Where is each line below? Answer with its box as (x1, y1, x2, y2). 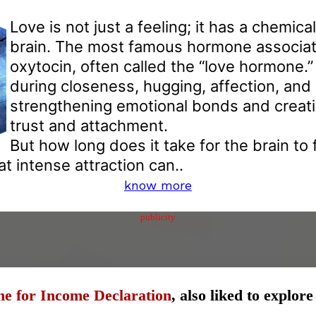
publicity (140, 212, 176, 223)
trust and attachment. (10, 116, 168, 135)
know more (124, 178, 192, 193)
